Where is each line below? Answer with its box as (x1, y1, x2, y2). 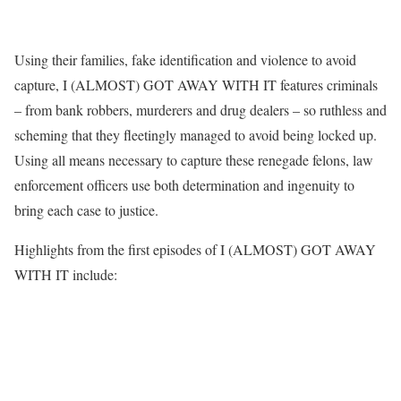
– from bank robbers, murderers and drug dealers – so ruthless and (14, 100, 387, 120)
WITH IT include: (14, 265, 117, 285)
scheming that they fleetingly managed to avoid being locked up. (14, 125, 377, 145)
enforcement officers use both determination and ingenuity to (14, 175, 354, 195)
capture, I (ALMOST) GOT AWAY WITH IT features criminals (14, 75, 378, 95)
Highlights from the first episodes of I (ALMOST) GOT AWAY (14, 240, 376, 260)
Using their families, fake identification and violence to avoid (14, 50, 356, 70)
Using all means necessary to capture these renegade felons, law (14, 150, 373, 170)
